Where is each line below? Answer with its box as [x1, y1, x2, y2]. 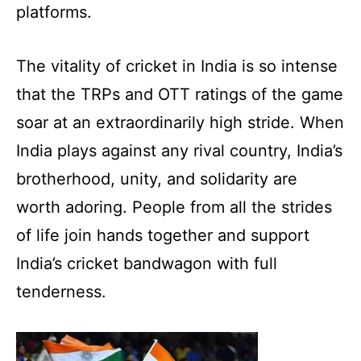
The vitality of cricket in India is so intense [16, 56, 338, 76]
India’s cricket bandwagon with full [16, 253, 277, 273]
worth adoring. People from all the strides [16, 197, 332, 217]
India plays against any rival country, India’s [16, 140, 342, 160]
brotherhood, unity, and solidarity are [16, 168, 297, 189]
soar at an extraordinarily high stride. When [16, 112, 344, 132]
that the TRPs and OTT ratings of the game [16, 84, 343, 104]
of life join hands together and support [16, 225, 309, 245]
